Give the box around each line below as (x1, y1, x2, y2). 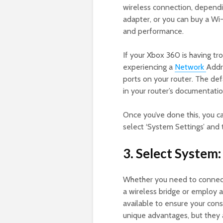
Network (175, 62, 206, 72)
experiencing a (123, 62, 175, 72)
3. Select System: (123, 145, 221, 162)
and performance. (123, 26, 184, 36)
